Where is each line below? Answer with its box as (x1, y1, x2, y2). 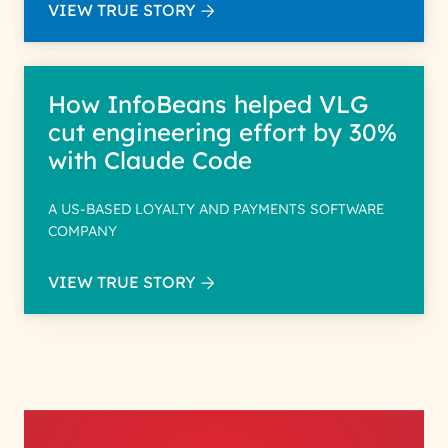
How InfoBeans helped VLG (48, 89, 368, 119)
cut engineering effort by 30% (48, 117, 397, 147)
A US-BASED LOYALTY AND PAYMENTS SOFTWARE (48, 200, 384, 218)
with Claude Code (48, 145, 252, 175)
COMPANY (48, 222, 117, 240)
